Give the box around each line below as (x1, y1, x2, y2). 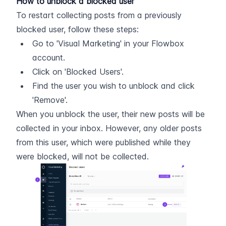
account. (32, 52, 65, 63)
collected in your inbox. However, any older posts (16, 123, 202, 133)
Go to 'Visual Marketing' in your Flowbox (32, 38, 184, 48)
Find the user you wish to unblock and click (32, 80, 195, 91)
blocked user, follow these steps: (16, 24, 139, 34)
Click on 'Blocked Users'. (32, 66, 124, 77)
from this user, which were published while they (16, 137, 191, 147)
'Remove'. (32, 94, 68, 105)
